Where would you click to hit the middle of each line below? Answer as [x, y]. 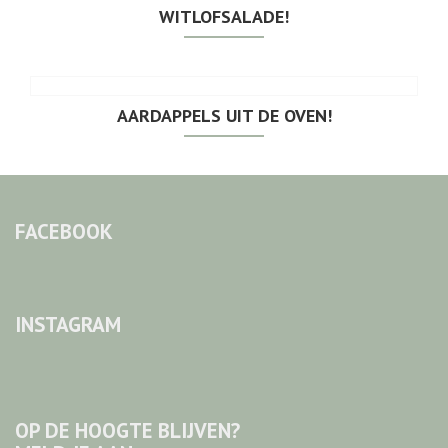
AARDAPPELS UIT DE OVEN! [224, 115]
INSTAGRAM [68, 324]
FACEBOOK [64, 231]
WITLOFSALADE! [224, 16]
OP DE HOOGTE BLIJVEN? [127, 430]
